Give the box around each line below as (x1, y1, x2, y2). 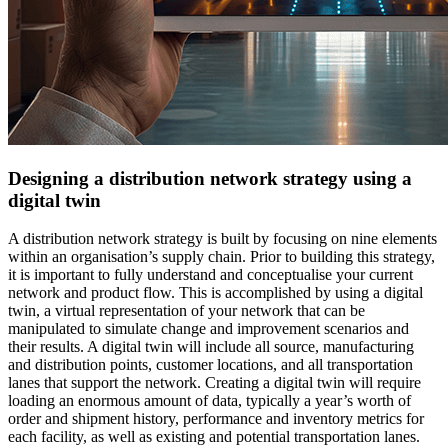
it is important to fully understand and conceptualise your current (8, 266, 413, 284)
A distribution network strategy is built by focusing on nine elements (8, 230, 437, 248)
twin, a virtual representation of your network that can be (8, 302, 365, 320)
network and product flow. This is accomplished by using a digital (8, 284, 423, 302)
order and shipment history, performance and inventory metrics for (8, 410, 424, 428)
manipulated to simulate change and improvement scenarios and (8, 320, 409, 338)
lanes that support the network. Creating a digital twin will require (8, 374, 421, 392)
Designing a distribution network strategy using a (8, 167, 412, 189)
